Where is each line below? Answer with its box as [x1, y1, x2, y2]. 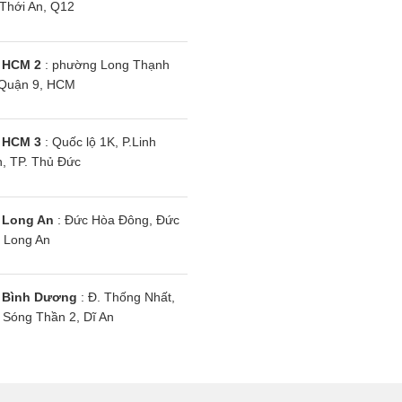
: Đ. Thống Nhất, [76, 290, 175, 305]
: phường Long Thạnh [40, 57, 170, 72]
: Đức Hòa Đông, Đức [53, 212, 179, 227]
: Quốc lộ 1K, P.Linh [40, 135, 156, 150]
